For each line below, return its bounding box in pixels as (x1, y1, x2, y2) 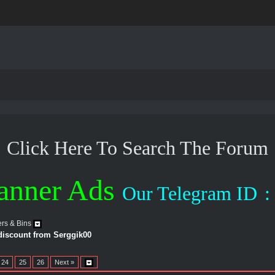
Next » (55, 258, 75, 266)
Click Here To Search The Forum (7, 137, 268, 159)
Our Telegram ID (122, 182, 257, 204)
